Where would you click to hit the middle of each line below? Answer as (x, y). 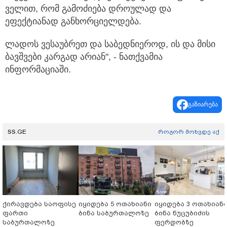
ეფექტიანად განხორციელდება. (73, 22)
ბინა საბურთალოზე (114, 213)
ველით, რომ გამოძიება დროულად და (88, 9)
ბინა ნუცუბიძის (182, 213)
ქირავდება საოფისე (39, 204)
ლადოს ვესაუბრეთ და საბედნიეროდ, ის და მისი (110, 44)
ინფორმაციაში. (38, 70)
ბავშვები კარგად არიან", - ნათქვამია (84, 57)
